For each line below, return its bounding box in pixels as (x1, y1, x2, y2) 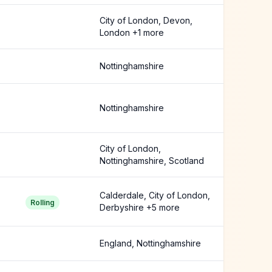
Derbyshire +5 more (100, 202, 180, 212)
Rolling (30, 198, 55, 207)
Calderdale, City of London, (100, 190, 210, 200)
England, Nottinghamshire (100, 238, 201, 248)
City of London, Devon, (100, 15, 192, 25)
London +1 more (100, 27, 164, 38)
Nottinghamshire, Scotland (100, 155, 204, 166)
